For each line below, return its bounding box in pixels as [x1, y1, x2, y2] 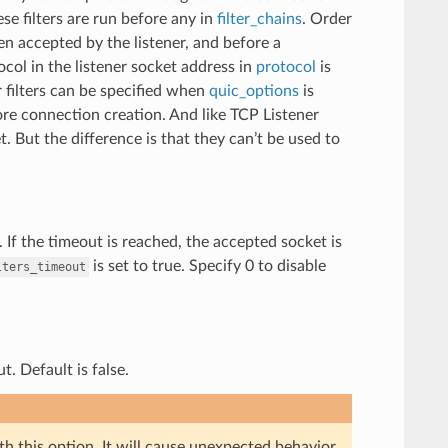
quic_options [208, 82, 299, 99]
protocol [255, 58, 316, 75]
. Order [301, 10, 352, 27]
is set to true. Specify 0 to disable [88, 257, 326, 274]
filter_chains [216, 10, 302, 27]
